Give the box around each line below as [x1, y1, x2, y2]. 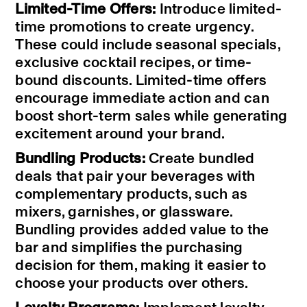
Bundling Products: [15, 151, 145, 167]
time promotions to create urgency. [15, 20, 254, 35]
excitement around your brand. [15, 127, 225, 142]
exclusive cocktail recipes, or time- [15, 56, 252, 71]
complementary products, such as [15, 187, 248, 202]
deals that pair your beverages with [15, 169, 256, 184]
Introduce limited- [156, 2, 282, 17]
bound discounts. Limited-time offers [15, 73, 267, 88]
